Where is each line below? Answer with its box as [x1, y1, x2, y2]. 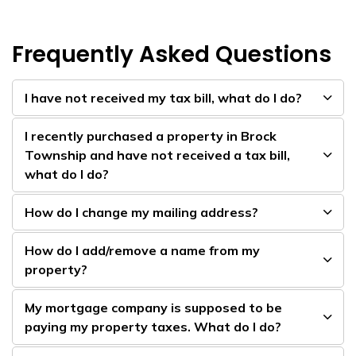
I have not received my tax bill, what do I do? [25, 89, 302, 106]
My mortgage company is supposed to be [25, 299, 282, 315]
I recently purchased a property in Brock [25, 127, 277, 144]
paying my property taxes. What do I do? [25, 318, 281, 335]
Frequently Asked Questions [12, 38, 331, 70]
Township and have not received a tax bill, [25, 146, 290, 163]
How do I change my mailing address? [25, 203, 258, 220]
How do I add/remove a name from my [25, 242, 260, 258]
